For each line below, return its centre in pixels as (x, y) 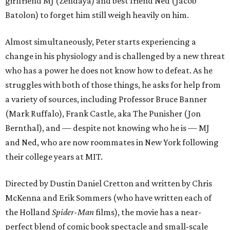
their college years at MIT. (54, 157)
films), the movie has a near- (148, 212)
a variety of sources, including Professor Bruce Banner (106, 99)
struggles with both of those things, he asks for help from (113, 85)
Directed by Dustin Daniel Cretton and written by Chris (109, 184)
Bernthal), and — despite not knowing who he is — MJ (107, 128)
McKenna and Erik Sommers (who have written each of (108, 198)
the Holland (28, 212)
